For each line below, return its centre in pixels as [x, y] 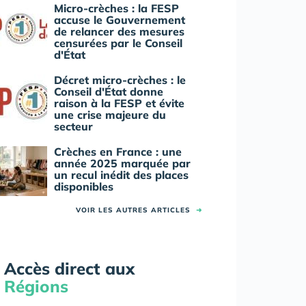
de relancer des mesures [119, 32]
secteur [73, 127]
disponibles [84, 187]
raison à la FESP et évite [119, 103]
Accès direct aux [69, 269]
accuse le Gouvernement [120, 20]
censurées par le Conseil [118, 43]
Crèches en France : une [118, 152]
